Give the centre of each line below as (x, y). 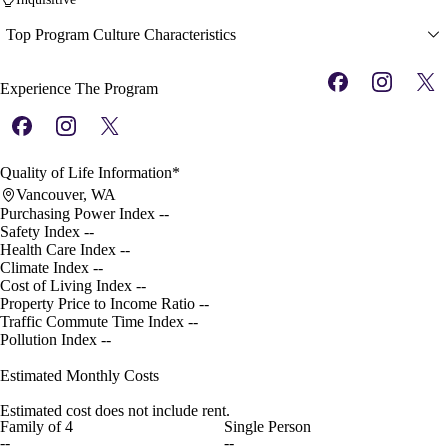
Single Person (267, 427)
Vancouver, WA (66, 195)
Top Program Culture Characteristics (121, 34)
